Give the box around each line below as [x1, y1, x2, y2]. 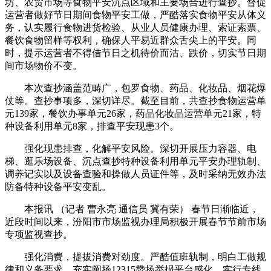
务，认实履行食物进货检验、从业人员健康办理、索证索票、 [5, 22, 266, 33]
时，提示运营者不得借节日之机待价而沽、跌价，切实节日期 [5, 48, 266, 58]
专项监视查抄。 [5, 229, 73, 240]
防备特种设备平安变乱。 [5, 181, 111, 192]
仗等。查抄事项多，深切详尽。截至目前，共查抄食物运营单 [5, 96, 266, 106]
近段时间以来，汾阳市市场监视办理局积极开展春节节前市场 [5, 217, 266, 227]
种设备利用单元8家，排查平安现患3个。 [5, 121, 179, 131]
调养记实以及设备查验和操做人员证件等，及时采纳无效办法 [5, 169, 266, 179]
